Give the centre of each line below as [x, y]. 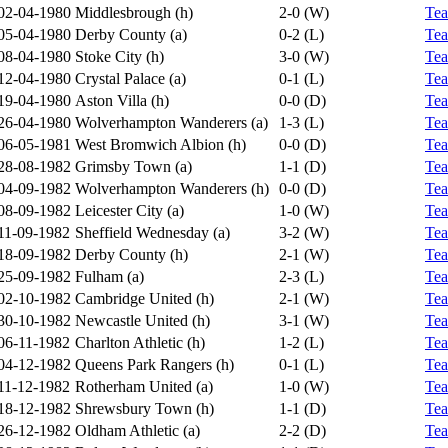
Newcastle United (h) [142, 320]
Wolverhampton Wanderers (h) [172, 188]
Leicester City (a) [129, 210]
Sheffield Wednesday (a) [152, 232]
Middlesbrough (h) [134, 12]
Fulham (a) [109, 276]
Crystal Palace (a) [130, 78]
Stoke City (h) [119, 56]
